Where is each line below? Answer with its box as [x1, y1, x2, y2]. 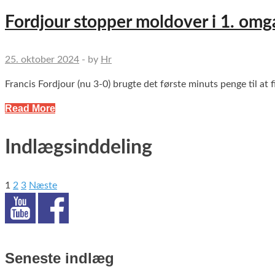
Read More [5, 103, 55, 114]
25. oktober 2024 [5, 55, 79, 65]
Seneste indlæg [5, 250, 114, 267]
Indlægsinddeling [5, 137, 152, 157]
